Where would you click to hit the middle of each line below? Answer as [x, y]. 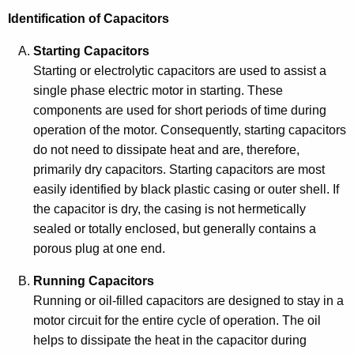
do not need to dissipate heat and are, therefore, [166, 149]
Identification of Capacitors [88, 18]
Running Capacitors [94, 281]
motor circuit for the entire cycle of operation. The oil [177, 320]
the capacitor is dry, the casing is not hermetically [169, 209]
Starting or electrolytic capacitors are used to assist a [180, 70]
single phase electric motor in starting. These [158, 90]
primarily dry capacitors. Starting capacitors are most [179, 169]
